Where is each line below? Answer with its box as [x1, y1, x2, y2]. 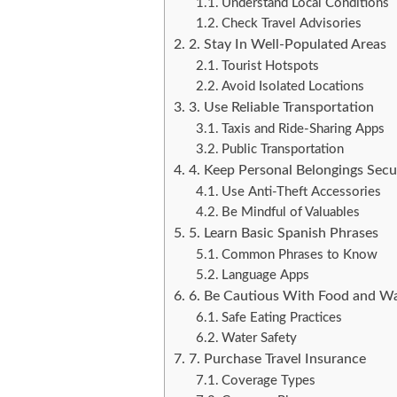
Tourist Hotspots [221, 58, 319, 73]
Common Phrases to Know [221, 247, 378, 261]
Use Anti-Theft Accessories [221, 184, 381, 198]
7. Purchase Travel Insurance [188, 351, 366, 366]
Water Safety [221, 331, 297, 345]
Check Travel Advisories [221, 16, 362, 30]
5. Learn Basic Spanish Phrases [188, 225, 378, 240]
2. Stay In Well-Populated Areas [188, 36, 386, 51]
